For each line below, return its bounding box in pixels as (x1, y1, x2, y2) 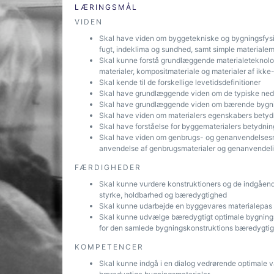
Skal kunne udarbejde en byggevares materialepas (99, 201, 272, 210)
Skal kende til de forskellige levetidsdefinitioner (99, 78, 262, 87)
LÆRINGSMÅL (75, 2, 138, 12)
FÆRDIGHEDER (75, 163, 141, 172)
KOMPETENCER (75, 242, 144, 251)
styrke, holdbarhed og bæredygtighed (99, 190, 231, 199)
